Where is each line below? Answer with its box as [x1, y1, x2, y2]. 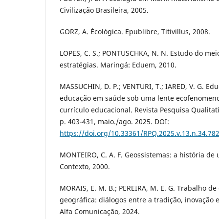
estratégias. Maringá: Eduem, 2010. [60, 60, 176, 70]
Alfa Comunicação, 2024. [60, 207, 140, 217]
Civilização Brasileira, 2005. [60, 5, 149, 15]
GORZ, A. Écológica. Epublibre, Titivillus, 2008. [60, 27, 210, 37]
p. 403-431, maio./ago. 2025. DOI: [60, 117, 169, 127]
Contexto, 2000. [60, 162, 110, 172]
